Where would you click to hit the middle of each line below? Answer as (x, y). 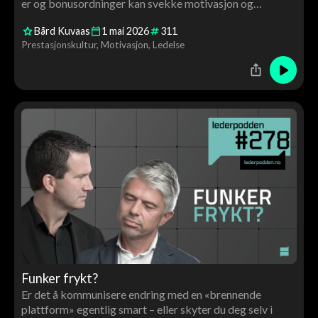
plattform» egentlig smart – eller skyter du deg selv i (147, 309)
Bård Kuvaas (62, 31)
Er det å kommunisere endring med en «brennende (141, 295)
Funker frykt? (59, 279)
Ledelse (168, 44)
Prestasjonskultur (59, 44)
